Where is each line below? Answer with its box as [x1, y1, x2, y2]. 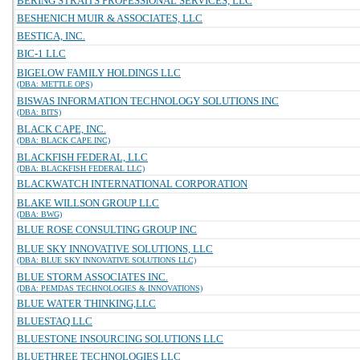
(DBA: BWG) [17, 210, 62, 219]
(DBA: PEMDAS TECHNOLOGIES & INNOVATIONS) [17, 284, 202, 292]
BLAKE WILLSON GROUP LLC [17, 197, 159, 209]
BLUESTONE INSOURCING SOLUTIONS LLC [17, 333, 223, 345]
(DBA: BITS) [17, 108, 61, 117]
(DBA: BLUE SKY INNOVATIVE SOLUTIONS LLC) [17, 256, 196, 264]
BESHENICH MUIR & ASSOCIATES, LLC [17, 12, 202, 24]
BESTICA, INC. [17, 30, 85, 42]
